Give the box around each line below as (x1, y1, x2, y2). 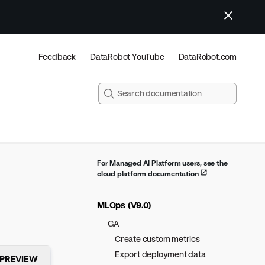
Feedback (38, 51, 76, 62)
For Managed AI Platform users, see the (97, 159, 228, 167)
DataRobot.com (178, 51, 237, 62)
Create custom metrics (115, 234, 200, 244)
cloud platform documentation (97, 169, 201, 178)
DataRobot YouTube (89, 51, 164, 62)
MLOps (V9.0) (97, 200, 151, 210)
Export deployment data (115, 249, 206, 259)
